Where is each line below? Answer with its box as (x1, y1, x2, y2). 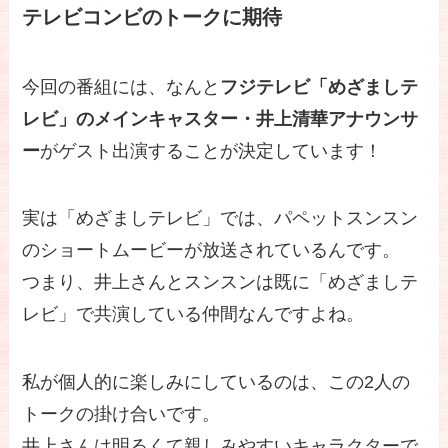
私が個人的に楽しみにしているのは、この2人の (22, 372, 411, 393)
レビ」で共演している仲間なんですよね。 (22, 304, 365, 325)
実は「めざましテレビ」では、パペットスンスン (22, 208, 419, 229)
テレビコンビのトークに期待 (22, 6, 283, 29)
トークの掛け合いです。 (22, 404, 221, 425)
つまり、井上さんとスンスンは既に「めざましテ (22, 272, 419, 293)
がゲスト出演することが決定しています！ (40, 140, 383, 161)
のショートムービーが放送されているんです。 (22, 240, 401, 261)
